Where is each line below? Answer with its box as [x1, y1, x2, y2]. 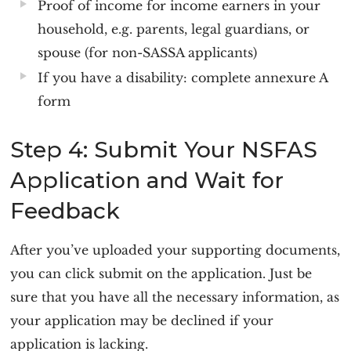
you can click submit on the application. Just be [10, 266, 313, 281]
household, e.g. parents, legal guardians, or [38, 21, 310, 37]
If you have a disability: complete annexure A [38, 70, 328, 85]
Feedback [10, 197, 121, 224]
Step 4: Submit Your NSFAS [10, 136, 318, 163]
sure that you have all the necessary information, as [10, 289, 340, 305]
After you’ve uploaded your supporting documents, [10, 242, 341, 258]
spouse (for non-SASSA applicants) [38, 45, 258, 60]
